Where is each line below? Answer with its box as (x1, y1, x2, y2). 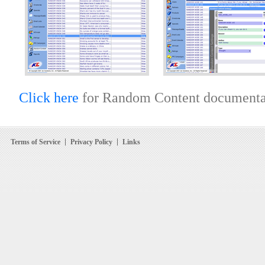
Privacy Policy (70, 138, 112, 147)
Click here (18, 90, 79, 106)
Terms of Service (10, 138, 60, 147)
